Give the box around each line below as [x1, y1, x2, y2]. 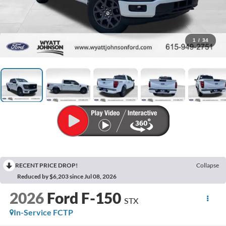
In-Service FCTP [13, 207, 73, 217]
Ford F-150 [46, 189, 121, 207]
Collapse [196, 161, 219, 169]
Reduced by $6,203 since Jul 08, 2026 [17, 173, 117, 181]
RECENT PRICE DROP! [15, 161, 78, 169]
